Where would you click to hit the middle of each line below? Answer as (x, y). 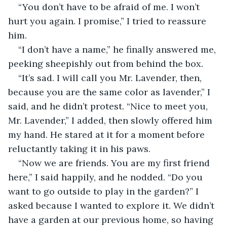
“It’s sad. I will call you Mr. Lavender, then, (111, 78)
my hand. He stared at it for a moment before (108, 134)
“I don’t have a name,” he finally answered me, (118, 49)
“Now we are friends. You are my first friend (115, 163)
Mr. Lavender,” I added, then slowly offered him (111, 120)
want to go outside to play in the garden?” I (105, 191)
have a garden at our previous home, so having (112, 219)
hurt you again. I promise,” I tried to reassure (108, 21)
